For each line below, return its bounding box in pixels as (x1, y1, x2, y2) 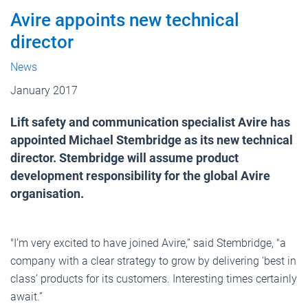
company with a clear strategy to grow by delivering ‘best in (10, 254, 296, 267)
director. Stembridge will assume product (10, 150, 239, 165)
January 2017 (10, 83, 78, 97)
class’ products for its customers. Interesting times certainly (10, 272, 297, 285)
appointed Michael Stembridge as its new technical (10, 132, 293, 147)
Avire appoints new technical (10, 9, 239, 30)
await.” (10, 289, 43, 303)
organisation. (10, 186, 84, 201)
